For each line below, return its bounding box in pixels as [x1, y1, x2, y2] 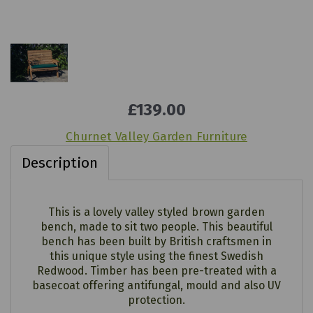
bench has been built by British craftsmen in [41, 235, 272, 248]
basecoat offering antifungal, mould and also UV [32, 279, 281, 292]
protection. [128, 293, 185, 307]
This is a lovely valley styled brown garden [48, 205, 265, 219]
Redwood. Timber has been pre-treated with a [36, 264, 277, 277]
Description [22, 154, 98, 172]
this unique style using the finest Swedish [50, 249, 263, 263]
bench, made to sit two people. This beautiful [41, 220, 272, 233]
